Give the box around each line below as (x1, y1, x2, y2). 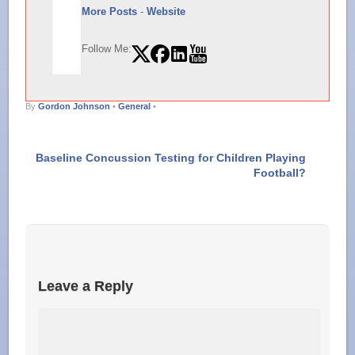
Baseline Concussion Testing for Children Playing (35, 151, 306, 165)
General (118, 101, 151, 112)
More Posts (82, 5, 138, 17)
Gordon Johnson (38, 101, 111, 112)
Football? (253, 166, 306, 180)
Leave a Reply (37, 278, 133, 295)
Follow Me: (82, 42, 132, 55)
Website (147, 5, 186, 17)
